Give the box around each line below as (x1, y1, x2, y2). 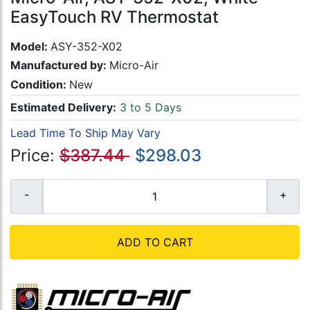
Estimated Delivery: (10, 100, 116, 115)
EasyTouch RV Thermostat (10, 7, 219, 28)
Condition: (10, 77, 69, 91)
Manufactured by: (10, 58, 109, 73)
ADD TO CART (116, 235, 193, 249)
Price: (10, 145, 60, 165)
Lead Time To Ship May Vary (10, 125, 161, 140)
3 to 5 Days (116, 100, 181, 115)
